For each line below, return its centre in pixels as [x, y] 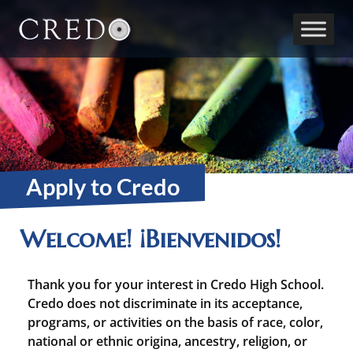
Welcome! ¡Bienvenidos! [150, 239]
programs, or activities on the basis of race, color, [175, 322]
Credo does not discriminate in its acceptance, [165, 303]
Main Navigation [118, 43]
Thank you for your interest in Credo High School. [176, 284]
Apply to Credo [102, 186]
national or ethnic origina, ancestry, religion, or [167, 341]
